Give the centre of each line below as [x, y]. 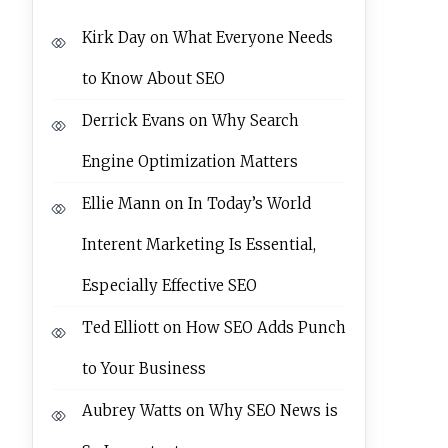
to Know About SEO [153, 78]
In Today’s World [249, 203]
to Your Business [143, 368]
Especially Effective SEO [169, 285]
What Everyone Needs [252, 37]
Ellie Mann [121, 203]
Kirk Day [113, 37]
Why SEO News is [273, 410]
